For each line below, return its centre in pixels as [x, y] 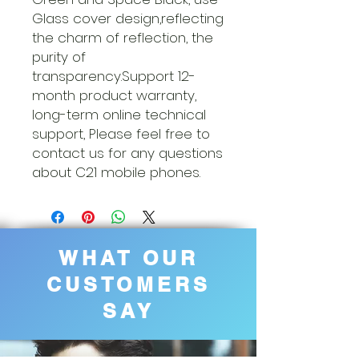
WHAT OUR [128, 258]
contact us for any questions [127, 153]
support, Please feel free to [121, 134]
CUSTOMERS [128, 284]
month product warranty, [114, 95]
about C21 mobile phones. [116, 172]
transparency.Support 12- [114, 76]
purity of [59, 57]
